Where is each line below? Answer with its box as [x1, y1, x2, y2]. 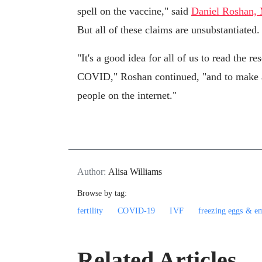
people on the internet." [77, 89, 177, 102]
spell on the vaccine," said [77, 5, 191, 18]
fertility [77, 206, 104, 215]
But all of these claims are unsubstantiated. [77, 24, 260, 36]
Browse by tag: [77, 188, 127, 198]
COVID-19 [118, 206, 156, 215]
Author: [77, 166, 108, 177]
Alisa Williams [108, 166, 162, 177]
